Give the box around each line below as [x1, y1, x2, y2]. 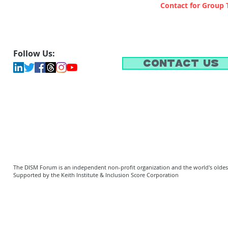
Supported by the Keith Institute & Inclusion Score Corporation [13, 170, 179, 179]
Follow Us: [13, 47, 55, 59]
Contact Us [142, 59, 219, 67]
